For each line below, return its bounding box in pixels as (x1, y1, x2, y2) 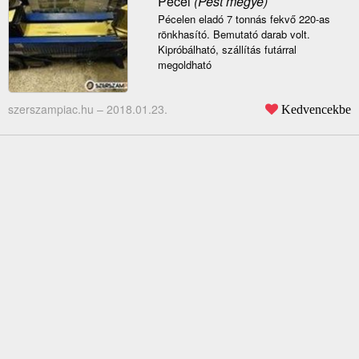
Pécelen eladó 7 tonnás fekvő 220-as (157, 11, 330, 27)
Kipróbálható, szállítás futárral (157, 42, 296, 58)
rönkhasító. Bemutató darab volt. (157, 26, 310, 42)
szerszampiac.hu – (8, 101, 107, 118)
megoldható (157, 57, 212, 73)
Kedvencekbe (281, 103, 351, 116)
